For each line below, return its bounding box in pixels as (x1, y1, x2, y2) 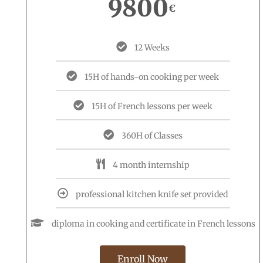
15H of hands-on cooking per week (85, 72, 219, 82)
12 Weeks (134, 42, 170, 53)
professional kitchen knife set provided (76, 189, 228, 200)
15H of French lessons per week (91, 101, 213, 112)
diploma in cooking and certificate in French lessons (51, 218, 255, 229)
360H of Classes (121, 130, 183, 141)
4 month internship (112, 160, 190, 170)
